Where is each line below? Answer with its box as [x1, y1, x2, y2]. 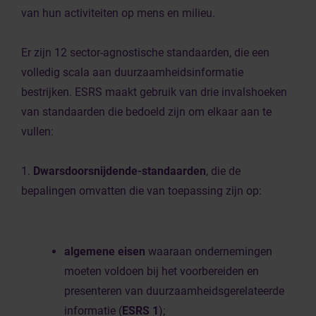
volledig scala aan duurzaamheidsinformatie [21, 66, 243, 79]
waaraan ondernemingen [145, 245, 272, 258]
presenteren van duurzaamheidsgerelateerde [64, 284, 284, 298]
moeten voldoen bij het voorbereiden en [64, 265, 259, 278]
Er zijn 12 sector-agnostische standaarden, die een [21, 46, 269, 59]
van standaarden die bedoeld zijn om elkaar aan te [21, 105, 272, 119]
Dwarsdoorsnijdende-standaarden [33, 164, 206, 178]
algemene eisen [64, 245, 145, 258]
